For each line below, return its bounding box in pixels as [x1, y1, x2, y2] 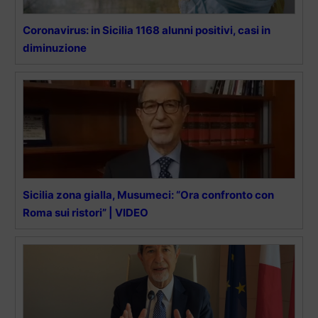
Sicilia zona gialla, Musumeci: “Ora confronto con [23, 187, 274, 202]
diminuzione [23, 40, 87, 55]
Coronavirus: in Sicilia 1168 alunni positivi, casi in [23, 23, 270, 37]
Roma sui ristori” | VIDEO [23, 205, 148, 219]
